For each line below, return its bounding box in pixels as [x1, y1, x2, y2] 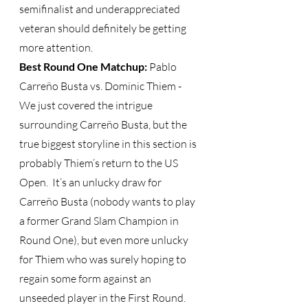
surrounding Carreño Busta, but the [19, 118, 189, 131]
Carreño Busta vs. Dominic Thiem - [19, 79, 184, 93]
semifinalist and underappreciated [19, 2, 182, 16]
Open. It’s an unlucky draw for [19, 175, 164, 189]
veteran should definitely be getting [19, 21, 188, 35]
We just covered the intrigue [19, 98, 155, 112]
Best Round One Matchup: [19, 60, 149, 73]
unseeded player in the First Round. [19, 291, 190, 305]
